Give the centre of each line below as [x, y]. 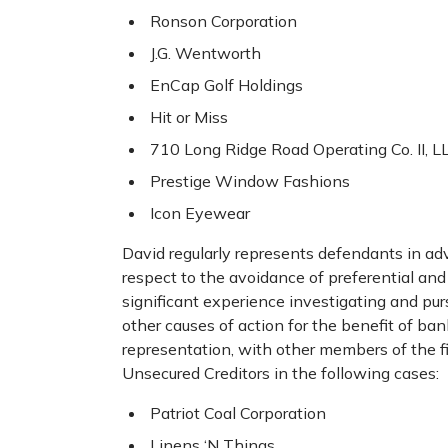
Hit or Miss [189, 117]
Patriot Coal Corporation [238, 413]
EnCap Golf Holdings [226, 85]
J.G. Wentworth [205, 53]
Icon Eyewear [200, 213]
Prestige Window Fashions [250, 181]
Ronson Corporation [223, 21]
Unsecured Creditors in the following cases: [280, 373]
